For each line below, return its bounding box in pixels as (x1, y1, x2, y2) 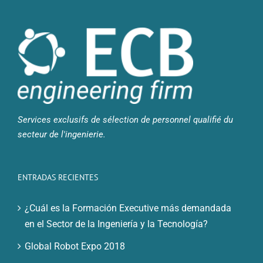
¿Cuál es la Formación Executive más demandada (25, 202, 231, 214)
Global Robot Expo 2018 (25, 240, 125, 252)
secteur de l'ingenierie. (18, 129, 106, 140)
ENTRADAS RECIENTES (18, 171, 98, 183)
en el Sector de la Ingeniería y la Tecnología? (25, 218, 208, 230)
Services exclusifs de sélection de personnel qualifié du (18, 114, 233, 125)
